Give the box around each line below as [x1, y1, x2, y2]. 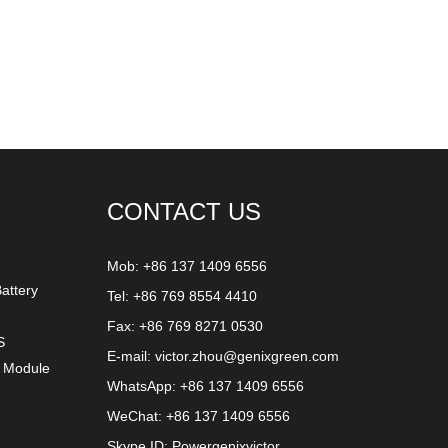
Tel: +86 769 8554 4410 [107, 288, 257, 304]
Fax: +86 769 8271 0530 [107, 318, 263, 334]
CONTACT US [107, 198, 261, 225]
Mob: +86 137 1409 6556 [107, 258, 267, 274]
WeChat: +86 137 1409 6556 [107, 408, 290, 424]
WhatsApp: [107, 378, 180, 394]
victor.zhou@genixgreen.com [155, 348, 339, 364]
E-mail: [107, 348, 155, 364]
